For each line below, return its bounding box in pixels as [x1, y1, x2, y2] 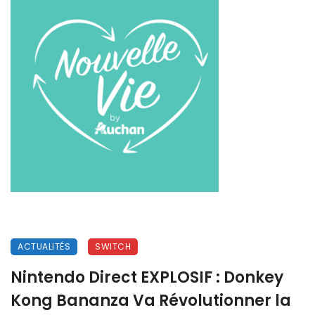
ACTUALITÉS [18, 240, 70, 252]
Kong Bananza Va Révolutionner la [11, 289, 291, 311]
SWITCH [95, 240, 131, 252]
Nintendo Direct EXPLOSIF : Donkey [11, 266, 283, 288]
